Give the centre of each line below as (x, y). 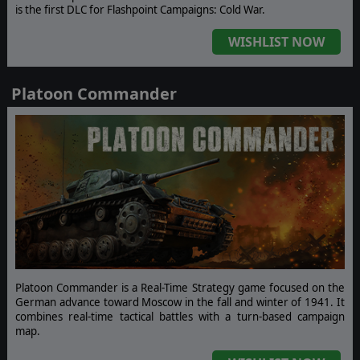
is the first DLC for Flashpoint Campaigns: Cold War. (140, 10)
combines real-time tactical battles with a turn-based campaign (180, 316)
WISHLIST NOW (277, 42)
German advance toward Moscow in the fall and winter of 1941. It (180, 302)
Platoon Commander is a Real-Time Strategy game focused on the (180, 287)
